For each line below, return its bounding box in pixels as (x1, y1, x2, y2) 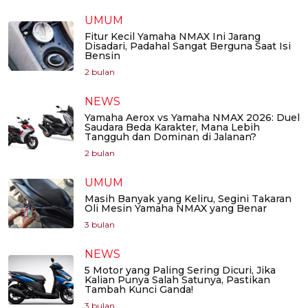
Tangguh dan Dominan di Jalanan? (85, 131, 256, 144)
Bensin (85, 49, 120, 63)
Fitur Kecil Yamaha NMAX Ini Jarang (85, 30, 261, 43)
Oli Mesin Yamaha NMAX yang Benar (85, 202, 267, 215)
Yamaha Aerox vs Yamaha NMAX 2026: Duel (85, 111, 300, 124)
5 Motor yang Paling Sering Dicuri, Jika (85, 264, 276, 277)
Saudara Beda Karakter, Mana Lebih (85, 121, 260, 134)
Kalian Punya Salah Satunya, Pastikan (85, 274, 270, 287)
